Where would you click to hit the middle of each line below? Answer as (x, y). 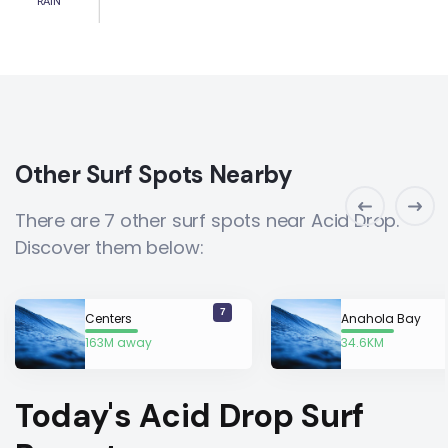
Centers (108, 318)
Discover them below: (109, 247)
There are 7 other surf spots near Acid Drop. (207, 220)
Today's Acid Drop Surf (189, 416)
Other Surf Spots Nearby (154, 174)
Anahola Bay (381, 318)
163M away (118, 342)
